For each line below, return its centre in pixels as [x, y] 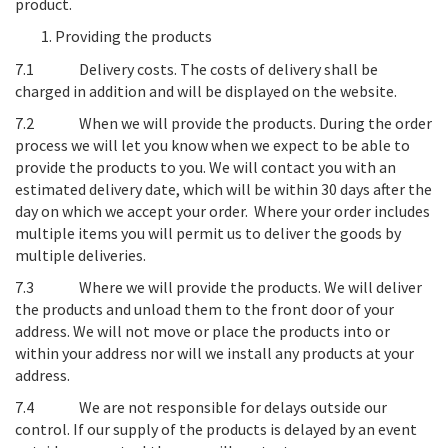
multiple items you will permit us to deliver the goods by [208, 233]
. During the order [372, 123]
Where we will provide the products [198, 287]
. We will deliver [370, 287]
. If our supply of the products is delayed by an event [242, 429]
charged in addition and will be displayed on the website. [206, 91]
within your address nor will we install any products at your [214, 353]
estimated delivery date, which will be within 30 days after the [223, 189]
